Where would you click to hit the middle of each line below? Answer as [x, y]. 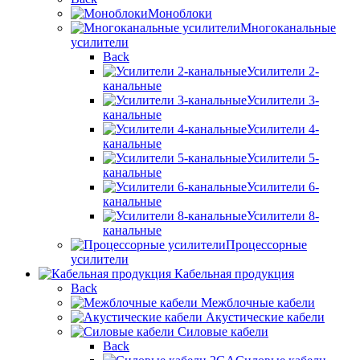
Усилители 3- [283, 100]
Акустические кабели [265, 317]
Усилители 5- [283, 158]
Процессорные [266, 245]
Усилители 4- [283, 129]
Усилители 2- [283, 72]
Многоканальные [288, 28]
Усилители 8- [283, 216]
